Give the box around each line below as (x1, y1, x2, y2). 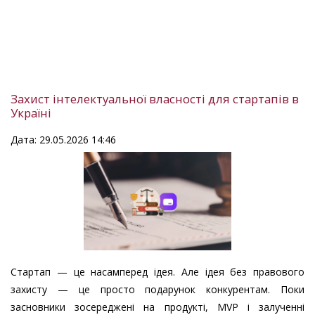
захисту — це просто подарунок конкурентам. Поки (11, 282, 304, 296)
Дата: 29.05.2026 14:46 (11, 132, 116, 146)
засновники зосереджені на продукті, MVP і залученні (11, 300, 304, 314)
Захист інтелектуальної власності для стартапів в (11, 90, 299, 107)
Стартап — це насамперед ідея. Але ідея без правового (11, 264, 304, 278)
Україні (11, 104, 51, 121)
